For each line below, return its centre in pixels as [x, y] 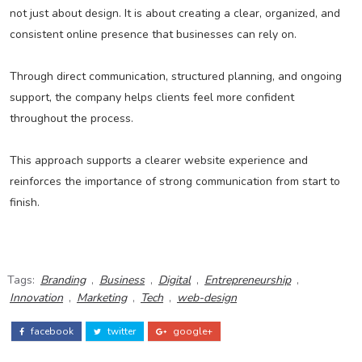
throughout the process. [71, 119]
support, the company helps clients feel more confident [152, 98]
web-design [206, 298]
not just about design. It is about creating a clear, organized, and [175, 14]
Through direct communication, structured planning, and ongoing [175, 77]
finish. [24, 203]
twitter [120, 332]
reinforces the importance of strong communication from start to [175, 182]
